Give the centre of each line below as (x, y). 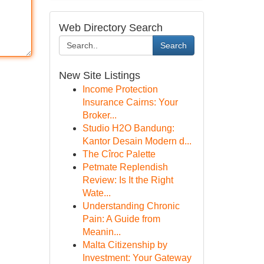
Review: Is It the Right (128, 180)
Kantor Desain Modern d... (137, 141)
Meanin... (101, 232)
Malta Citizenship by (125, 245)
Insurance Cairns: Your (130, 102)
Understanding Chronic (131, 206)
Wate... (96, 193)
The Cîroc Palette (119, 154)
